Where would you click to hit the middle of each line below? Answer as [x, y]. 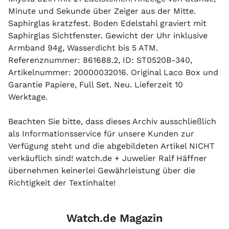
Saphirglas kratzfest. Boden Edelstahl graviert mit [107, 23]
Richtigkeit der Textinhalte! [62, 183]
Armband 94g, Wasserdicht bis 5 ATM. [83, 48]
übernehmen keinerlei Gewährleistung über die [102, 170]
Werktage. [28, 97]
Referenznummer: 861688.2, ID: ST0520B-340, [100, 60]
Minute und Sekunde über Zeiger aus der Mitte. [102, 11]
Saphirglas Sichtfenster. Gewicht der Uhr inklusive [108, 36]
